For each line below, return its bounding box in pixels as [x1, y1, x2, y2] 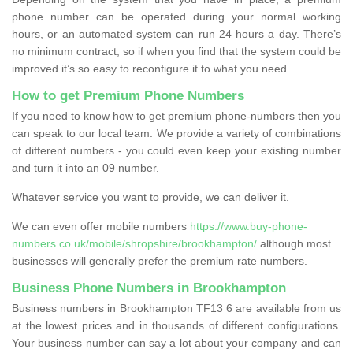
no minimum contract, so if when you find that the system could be [12, 44, 341, 58]
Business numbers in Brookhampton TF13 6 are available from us [12, 301, 341, 314]
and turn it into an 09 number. [12, 161, 159, 174]
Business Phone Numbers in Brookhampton [12, 280, 286, 295]
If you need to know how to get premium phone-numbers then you [12, 109, 341, 122]
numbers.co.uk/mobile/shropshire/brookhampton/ [12, 236, 257, 250]
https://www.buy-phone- [190, 219, 307, 232]
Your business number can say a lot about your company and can [12, 336, 341, 349]
